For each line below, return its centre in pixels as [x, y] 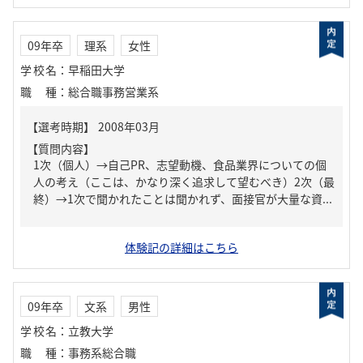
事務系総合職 [102, 352]
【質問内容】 [61, 148]
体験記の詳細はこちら [181, 247]
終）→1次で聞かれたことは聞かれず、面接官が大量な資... [183, 199]
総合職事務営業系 [113, 92]
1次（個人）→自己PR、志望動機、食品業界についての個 [180, 164]
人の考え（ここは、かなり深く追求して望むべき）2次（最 [184, 181]
